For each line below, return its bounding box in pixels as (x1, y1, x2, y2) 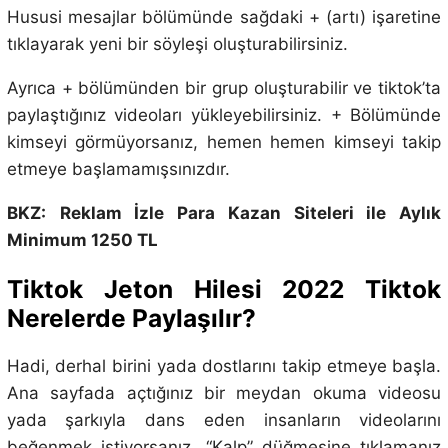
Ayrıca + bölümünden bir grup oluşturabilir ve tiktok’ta (6, 78, 442, 99)
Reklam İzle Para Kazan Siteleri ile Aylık (59, 203, 442, 224)
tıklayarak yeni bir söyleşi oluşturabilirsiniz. (6, 34, 348, 55)
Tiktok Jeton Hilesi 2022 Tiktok (6, 273, 442, 304)
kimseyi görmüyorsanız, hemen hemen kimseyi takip (6, 132, 442, 153)
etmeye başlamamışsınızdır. (6, 159, 230, 180)
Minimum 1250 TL (6, 230, 158, 251)
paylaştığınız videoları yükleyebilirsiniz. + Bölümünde (6, 105, 442, 126)
